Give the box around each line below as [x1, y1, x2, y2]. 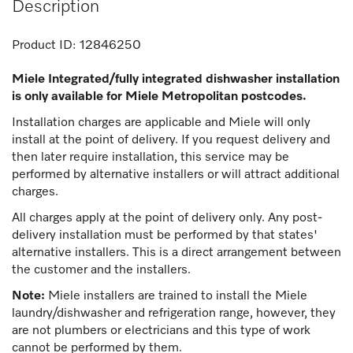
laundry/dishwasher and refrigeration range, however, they [12, 307, 336, 320]
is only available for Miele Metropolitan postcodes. [12, 90, 307, 103]
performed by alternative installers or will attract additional [12, 168, 340, 181]
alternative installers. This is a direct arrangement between [12, 246, 341, 259]
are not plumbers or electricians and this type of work [12, 324, 310, 337]
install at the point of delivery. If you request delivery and [12, 133, 330, 147]
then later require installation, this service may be [12, 150, 289, 164]
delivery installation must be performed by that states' [12, 229, 318, 242]
